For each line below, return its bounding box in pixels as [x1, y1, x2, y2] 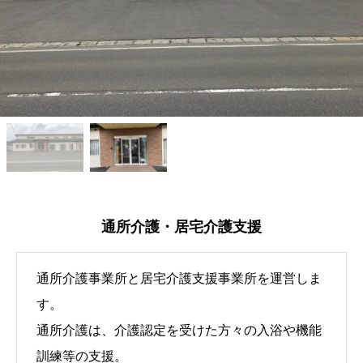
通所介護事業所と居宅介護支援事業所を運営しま [36, 271, 322, 286]
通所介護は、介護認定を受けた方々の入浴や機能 [36, 323, 322, 338]
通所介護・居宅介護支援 [101, 219, 262, 236]
